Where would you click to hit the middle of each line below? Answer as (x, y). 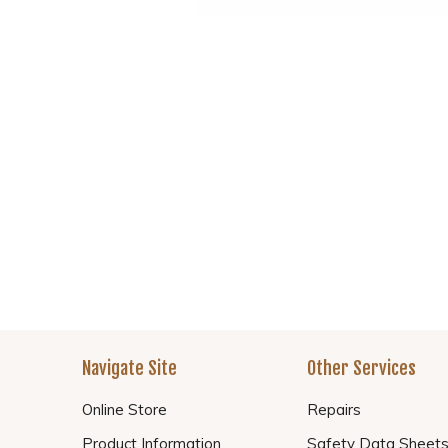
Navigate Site (129, 367)
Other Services (361, 367)
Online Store (124, 409)
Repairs (334, 409)
